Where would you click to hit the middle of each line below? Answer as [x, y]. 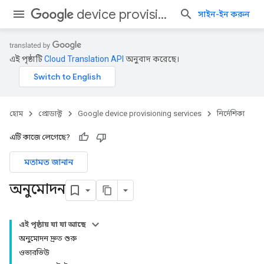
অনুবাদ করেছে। [151, 59]
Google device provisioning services [140, 113]
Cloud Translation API [84, 59]
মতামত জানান [49, 162]
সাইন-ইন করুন [224, 14]
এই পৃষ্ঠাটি [27, 59]
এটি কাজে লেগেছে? [40, 137]
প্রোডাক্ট [50, 113]
